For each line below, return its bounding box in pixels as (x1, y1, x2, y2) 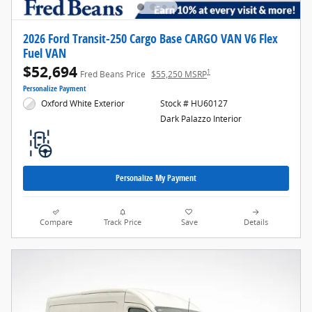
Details (243, 217, 268, 227)
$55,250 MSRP (151, 68, 207, 80)
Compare (40, 217, 73, 227)
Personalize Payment (23, 83, 86, 93)
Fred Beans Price (80, 68, 146, 80)
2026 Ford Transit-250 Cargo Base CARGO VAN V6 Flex (23, 29, 278, 47)
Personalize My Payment (116, 172, 196, 185)
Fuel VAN (23, 44, 66, 61)
